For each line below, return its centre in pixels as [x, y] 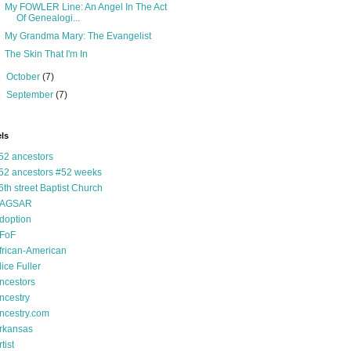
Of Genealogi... [48, 18]
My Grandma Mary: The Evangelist [78, 36]
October [25, 77]
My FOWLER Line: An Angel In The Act [85, 7]
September [31, 95]
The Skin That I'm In [46, 54]
